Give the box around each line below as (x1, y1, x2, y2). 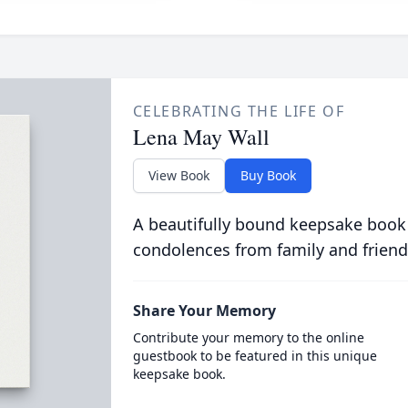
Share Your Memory (132, 301, 276, 321)
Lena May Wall (132, 122, 270, 151)
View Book (148, 167, 209, 184)
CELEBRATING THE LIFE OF (132, 101, 345, 121)
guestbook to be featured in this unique (132, 347, 377, 364)
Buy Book (240, 167, 296, 184)
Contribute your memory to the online (132, 329, 364, 346)
